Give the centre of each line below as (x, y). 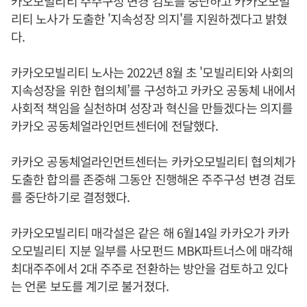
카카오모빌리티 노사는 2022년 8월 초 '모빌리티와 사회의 (152, 72)
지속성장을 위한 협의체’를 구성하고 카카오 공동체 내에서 (153, 89)
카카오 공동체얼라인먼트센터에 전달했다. (115, 125)
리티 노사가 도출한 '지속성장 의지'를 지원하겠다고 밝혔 (149, 18)
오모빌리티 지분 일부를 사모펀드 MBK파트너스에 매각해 (152, 250)
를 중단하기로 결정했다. (71, 196)
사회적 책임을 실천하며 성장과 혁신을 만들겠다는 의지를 (152, 107)
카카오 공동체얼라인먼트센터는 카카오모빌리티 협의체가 (153, 161)
